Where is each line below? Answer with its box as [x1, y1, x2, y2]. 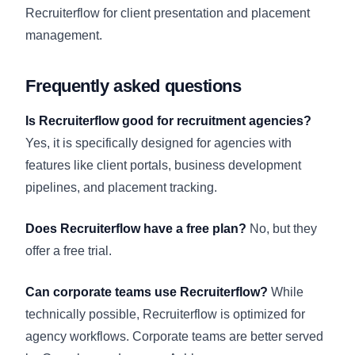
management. [25, 28, 102, 42]
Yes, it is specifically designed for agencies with [25, 136, 292, 150]
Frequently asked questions [25, 75, 242, 96]
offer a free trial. [25, 243, 112, 258]
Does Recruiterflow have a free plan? [25, 221, 246, 235]
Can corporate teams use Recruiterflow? [25, 284, 268, 299]
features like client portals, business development [25, 158, 301, 172]
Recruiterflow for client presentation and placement [25, 6, 310, 20]
